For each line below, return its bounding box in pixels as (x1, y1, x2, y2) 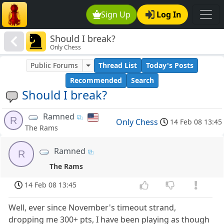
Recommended (70, 75, 122, 85)
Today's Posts (145, 60, 193, 70)
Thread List (98, 60, 137, 70)
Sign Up (101, 9, 131, 20)
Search (131, 75, 154, 85)
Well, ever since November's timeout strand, (8, 202, 176, 213)
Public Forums (30, 60, 78, 70)
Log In (156, 9, 181, 20)
